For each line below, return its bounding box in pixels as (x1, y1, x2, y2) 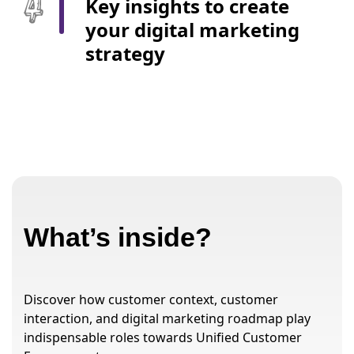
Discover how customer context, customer (24, 290, 278, 308)
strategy (85, 40, 166, 66)
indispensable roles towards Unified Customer (24, 328, 302, 346)
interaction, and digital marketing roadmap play (24, 309, 311, 327)
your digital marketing (85, 16, 300, 43)
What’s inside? (24, 221, 212, 252)
